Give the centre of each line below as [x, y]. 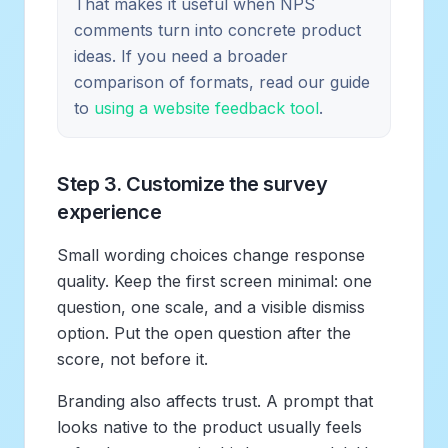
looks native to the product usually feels [209, 426]
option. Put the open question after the [204, 332]
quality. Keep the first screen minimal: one [214, 280]
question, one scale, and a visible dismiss [211, 306]
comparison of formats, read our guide [222, 81]
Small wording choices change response [211, 254]
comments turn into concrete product [217, 29]
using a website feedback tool [206, 107]
